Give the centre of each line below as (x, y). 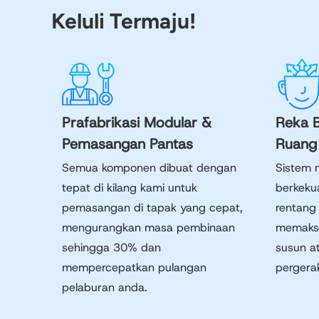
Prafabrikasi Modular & (137, 122)
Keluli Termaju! (124, 21)
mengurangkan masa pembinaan (148, 228)
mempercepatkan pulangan (134, 267)
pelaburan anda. (105, 287)
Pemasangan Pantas (127, 144)
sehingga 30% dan (111, 247)
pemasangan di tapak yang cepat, (152, 208)
